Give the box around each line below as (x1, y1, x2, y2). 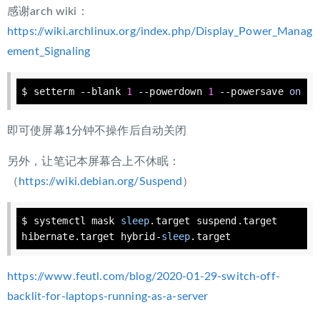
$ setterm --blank (21, 85, 126, 97)
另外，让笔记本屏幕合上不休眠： (7, 155, 181, 167)
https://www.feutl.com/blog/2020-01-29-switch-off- (7, 270, 280, 282)
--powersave (214, 85, 289, 97)
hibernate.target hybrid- (21, 231, 161, 243)
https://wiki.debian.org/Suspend (19, 175, 183, 187)
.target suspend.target (149, 215, 278, 227)
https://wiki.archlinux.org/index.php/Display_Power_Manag (7, 26, 312, 38)
